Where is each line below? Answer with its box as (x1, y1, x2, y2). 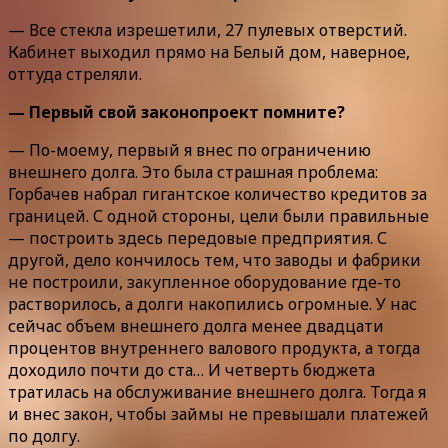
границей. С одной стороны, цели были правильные (8, 205, 429, 228)
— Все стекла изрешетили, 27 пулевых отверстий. (8, 19, 407, 42)
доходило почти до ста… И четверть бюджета (8, 359, 375, 382)
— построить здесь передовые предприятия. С (8, 227, 387, 250)
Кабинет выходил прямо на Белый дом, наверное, (8, 41, 410, 64)
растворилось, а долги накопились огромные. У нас (8, 293, 417, 316)
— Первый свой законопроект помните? (8, 101, 345, 124)
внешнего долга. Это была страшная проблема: (8, 161, 378, 184)
